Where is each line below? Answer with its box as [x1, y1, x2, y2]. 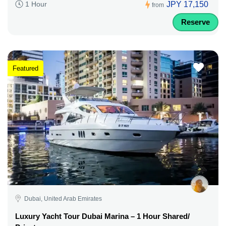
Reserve [181, 17, 210, 26]
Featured [13, 65, 38, 72]
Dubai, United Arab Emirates [24, 195, 102, 202]
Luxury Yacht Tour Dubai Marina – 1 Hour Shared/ [15, 211, 190, 220]
